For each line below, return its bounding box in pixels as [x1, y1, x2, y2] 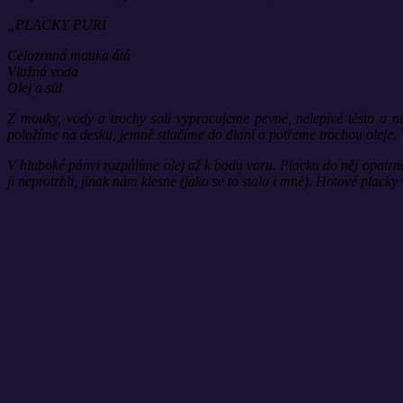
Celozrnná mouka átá [7, 47, 130, 63]
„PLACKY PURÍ [7, 16, 106, 32]
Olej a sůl [7, 79, 62, 95]
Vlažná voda [7, 63, 78, 79]
